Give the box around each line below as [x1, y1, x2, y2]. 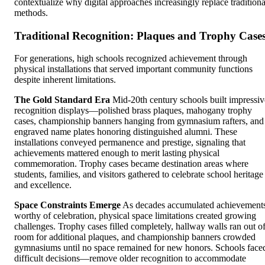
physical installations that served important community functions [14, 64, 253, 75]
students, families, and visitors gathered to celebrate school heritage [14, 169, 263, 180]
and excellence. [14, 180, 72, 190]
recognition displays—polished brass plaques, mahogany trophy [14, 105, 252, 116]
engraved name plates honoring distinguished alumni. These [14, 127, 237, 137]
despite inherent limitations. [14, 75, 116, 85]
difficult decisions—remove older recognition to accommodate [14, 253, 246, 264]
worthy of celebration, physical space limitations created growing [14, 211, 256, 221]
